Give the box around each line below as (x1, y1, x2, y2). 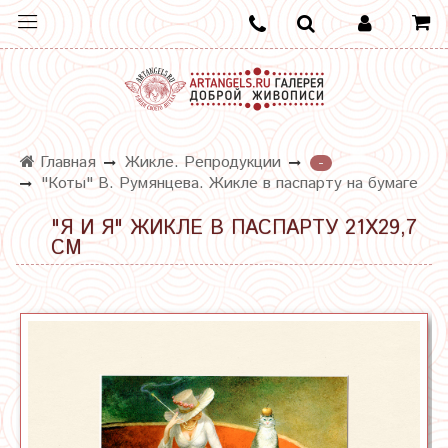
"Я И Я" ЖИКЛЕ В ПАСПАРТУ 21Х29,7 (51, 214, 417, 244)
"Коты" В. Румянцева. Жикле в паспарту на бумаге (41, 171, 418, 195)
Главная (35, 151, 96, 175)
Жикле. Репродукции (125, 151, 281, 175)
